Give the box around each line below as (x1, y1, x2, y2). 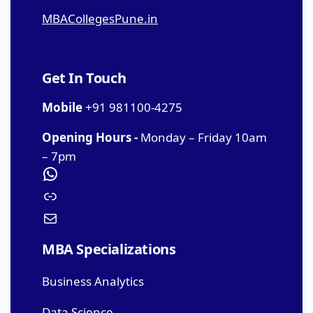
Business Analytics (42, 273, 144, 289)
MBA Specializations (42, 240, 176, 259)
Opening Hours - (42, 129, 138, 145)
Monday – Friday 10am (138, 129, 267, 145)
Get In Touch (42, 68, 126, 87)
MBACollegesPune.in (42, 10, 158, 27)
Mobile (42, 99, 82, 115)
